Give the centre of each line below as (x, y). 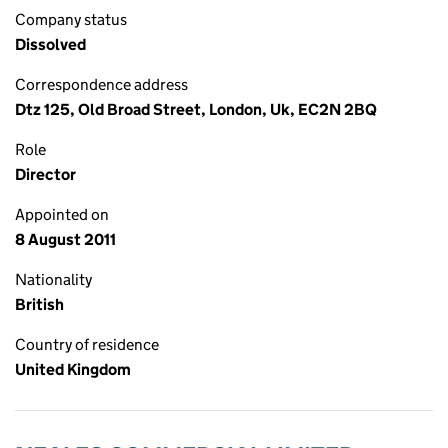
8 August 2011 (65, 239)
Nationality (53, 279)
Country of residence (87, 344)
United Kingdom (73, 369)
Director (45, 174)
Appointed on (62, 214)
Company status (71, 19)
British (39, 304)
